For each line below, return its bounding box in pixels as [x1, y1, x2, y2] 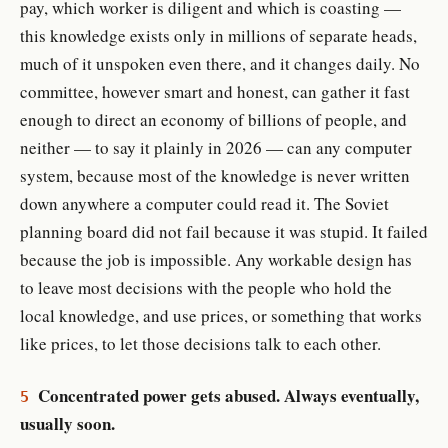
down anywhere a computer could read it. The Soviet [20, 191, 389, 215]
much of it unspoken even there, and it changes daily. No [20, 51, 420, 75]
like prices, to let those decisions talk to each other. [20, 331, 381, 355]
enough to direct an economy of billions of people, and [20, 107, 407, 131]
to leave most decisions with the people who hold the [20, 275, 392, 299]
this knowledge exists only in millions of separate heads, [20, 23, 417, 47]
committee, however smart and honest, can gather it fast [20, 79, 410, 103]
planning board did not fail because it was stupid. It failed [20, 219, 428, 243]
